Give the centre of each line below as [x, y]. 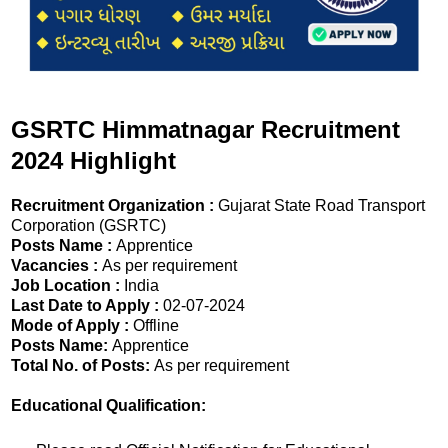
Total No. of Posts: [82, 366]
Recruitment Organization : [112, 206]
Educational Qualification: [108, 406]
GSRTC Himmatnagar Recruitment [205, 130]
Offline [154, 326]
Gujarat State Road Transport [319, 206]
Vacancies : [56, 266]
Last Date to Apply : [87, 306]
